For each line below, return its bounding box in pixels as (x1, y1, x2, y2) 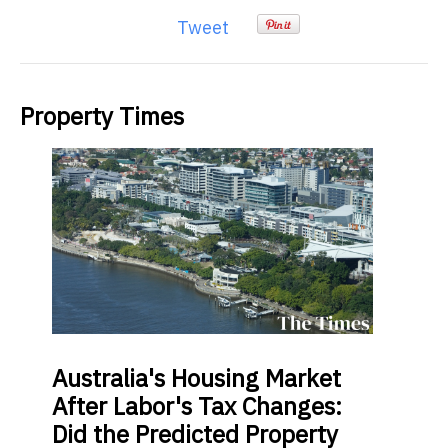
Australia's (52, 361, 165, 394)
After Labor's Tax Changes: (52, 389, 342, 422)
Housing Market (165, 361, 341, 394)
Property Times (20, 100, 184, 133)
